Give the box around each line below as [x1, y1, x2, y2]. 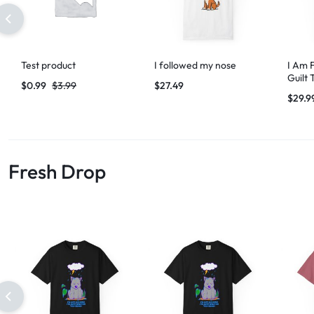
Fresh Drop [8, 158, 106, 184]
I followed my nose [154, 58, 236, 71]
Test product [21, 58, 76, 71]
